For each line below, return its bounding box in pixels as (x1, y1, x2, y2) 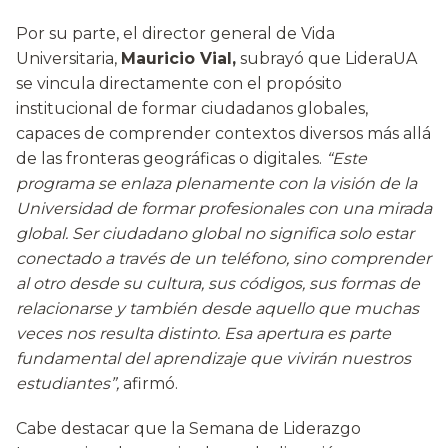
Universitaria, (16, 49, 121, 69)
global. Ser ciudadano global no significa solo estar (16, 224, 414, 244)
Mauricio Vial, (121, 49, 236, 69)
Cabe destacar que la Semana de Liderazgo (16, 419, 361, 439)
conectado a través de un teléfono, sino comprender (16, 249, 431, 269)
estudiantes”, (16, 374, 119, 394)
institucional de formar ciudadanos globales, (16, 99, 368, 119)
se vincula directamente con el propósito (16, 74, 342, 94)
